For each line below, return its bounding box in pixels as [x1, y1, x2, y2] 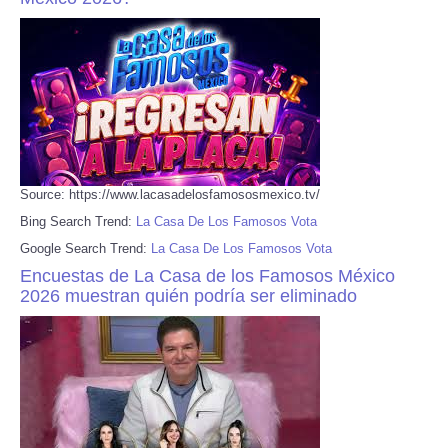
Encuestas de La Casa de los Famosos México [20, 265, 395, 286]
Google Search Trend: [20, 240, 151, 256]
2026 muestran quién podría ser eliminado [20, 285, 357, 306]
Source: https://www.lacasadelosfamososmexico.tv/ [20, 186, 320, 202]
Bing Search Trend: [20, 213, 136, 229]
